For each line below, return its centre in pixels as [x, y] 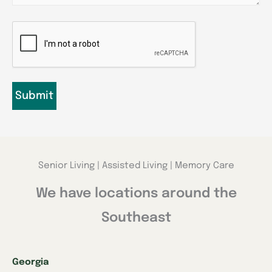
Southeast [136, 218]
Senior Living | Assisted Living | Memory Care [136, 165]
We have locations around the [136, 193]
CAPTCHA [34, 29]
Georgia [30, 262]
